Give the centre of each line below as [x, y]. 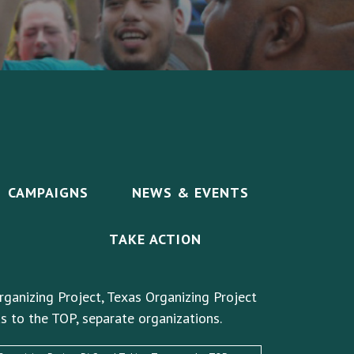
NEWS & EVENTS [190, 193]
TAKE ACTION [155, 239]
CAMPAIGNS [48, 193]
